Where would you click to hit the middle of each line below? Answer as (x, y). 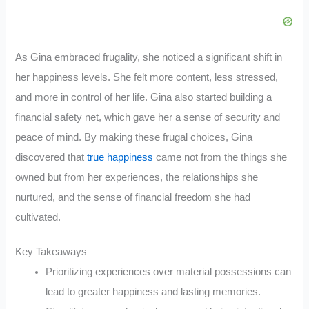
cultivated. (38, 217)
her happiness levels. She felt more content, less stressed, (147, 77)
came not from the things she (220, 157)
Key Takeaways (51, 252)
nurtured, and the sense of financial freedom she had (133, 197)
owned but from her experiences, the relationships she (137, 177)
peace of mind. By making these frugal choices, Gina (134, 137)
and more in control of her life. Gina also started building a (144, 97)
